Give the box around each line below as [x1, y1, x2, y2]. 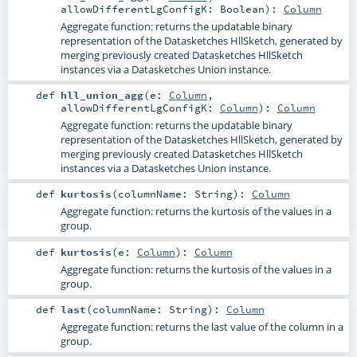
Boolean [219, 2, 265, 16]
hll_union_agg [60, 88, 143, 102]
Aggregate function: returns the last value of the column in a [60, 319, 343, 334]
